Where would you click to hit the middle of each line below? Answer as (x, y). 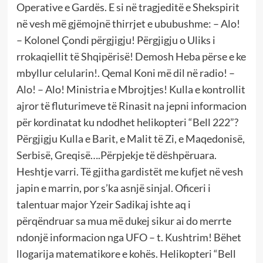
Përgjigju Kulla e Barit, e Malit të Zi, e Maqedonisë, (130, 138)
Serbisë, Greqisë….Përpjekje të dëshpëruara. (116, 155)
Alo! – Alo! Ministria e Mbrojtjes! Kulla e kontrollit (131, 89)
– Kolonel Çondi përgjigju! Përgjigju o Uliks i (116, 40)
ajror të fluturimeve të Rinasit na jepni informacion (131, 105)
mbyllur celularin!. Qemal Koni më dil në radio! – (125, 73)
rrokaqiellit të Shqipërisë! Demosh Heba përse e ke (131, 56)
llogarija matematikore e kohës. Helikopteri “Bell (126, 253)
